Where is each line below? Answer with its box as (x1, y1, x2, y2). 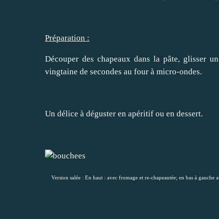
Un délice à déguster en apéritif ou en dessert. (45, 109, 203, 119)
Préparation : (45, 33, 89, 43)
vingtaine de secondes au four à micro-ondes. (45, 67, 202, 77)
